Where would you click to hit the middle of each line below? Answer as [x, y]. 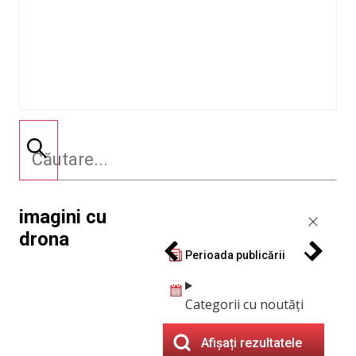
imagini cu [63, 217]
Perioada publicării [235, 255]
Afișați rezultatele [251, 342]
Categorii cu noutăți [244, 304]
